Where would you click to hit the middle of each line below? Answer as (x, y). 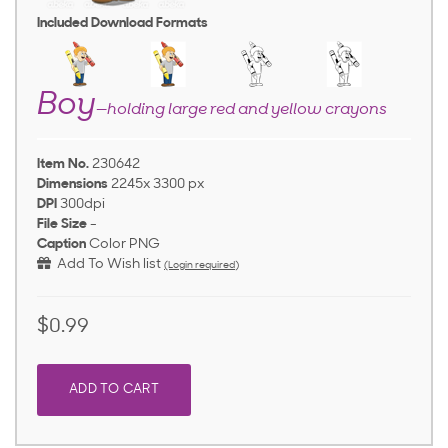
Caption (61, 244)
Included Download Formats (122, 23)
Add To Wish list (106, 264)
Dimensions (72, 184)
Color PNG (124, 244)
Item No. (63, 164)
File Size (62, 224)
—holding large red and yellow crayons (241, 110)
